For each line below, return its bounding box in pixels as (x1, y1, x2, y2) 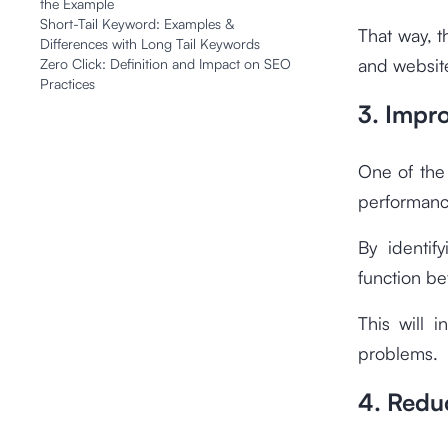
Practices (40, 75, 95, 92)
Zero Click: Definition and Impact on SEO (40, 55, 291, 72)
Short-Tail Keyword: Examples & (40, 15, 234, 32)
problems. (357, 342, 438, 364)
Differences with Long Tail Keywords (40, 35, 260, 52)
